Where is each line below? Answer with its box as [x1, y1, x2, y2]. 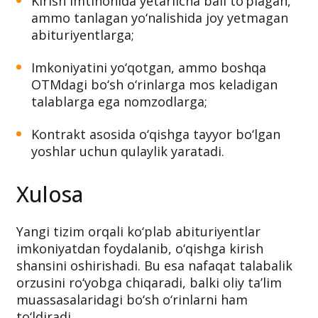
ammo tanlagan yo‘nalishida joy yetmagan [31, 57, 288, 75]
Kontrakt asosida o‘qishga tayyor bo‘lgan [31, 174, 280, 191]
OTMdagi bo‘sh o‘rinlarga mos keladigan [31, 124, 278, 141]
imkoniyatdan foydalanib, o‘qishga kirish [16, 288, 263, 305]
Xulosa [16, 228, 83, 257]
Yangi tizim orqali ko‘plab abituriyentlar [16, 271, 261, 288]
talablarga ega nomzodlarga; [31, 141, 207, 158]
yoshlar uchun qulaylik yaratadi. [31, 191, 224, 208]
